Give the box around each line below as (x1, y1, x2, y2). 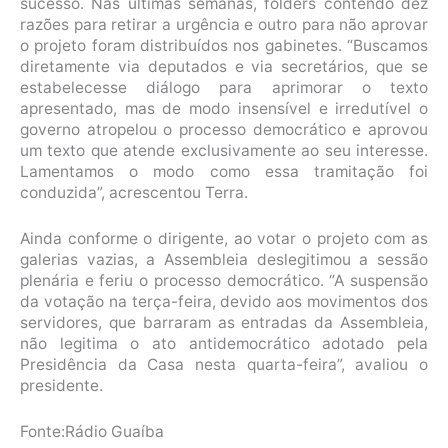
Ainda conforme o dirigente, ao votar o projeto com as (20, 228, 428, 248)
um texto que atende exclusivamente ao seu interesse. (20, 141, 428, 161)
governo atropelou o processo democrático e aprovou (20, 120, 428, 140)
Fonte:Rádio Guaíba (20, 421, 164, 441)
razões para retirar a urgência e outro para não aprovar (20, 15, 428, 35)
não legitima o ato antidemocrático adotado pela (20, 333, 428, 353)
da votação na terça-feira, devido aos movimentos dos (20, 291, 428, 311)
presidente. (20, 375, 103, 395)
